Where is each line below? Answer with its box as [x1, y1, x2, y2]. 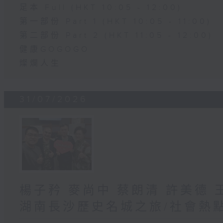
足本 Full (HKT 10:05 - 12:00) [19, 3, 183, 13]
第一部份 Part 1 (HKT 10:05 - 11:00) [19, 17, 212, 27]
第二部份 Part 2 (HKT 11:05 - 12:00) [19, 31, 214, 41]
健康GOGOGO [19, 45, 90, 55]
